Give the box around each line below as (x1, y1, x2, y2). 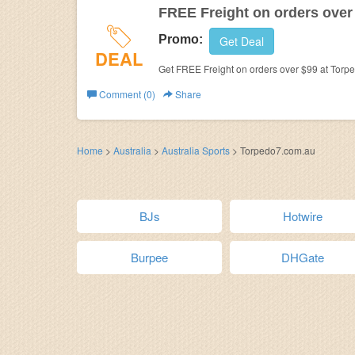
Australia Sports (162, 143, 230, 157)
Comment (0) (97, 87, 155, 101)
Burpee (131, 249, 169, 265)
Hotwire (282, 208, 323, 224)
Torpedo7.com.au (240, 143, 315, 157)
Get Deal (219, 33, 264, 49)
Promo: (158, 32, 203, 47)
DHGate (281, 249, 324, 265)
